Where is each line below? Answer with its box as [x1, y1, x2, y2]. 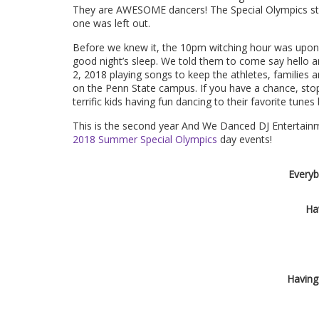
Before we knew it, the [73, 40, 180, 54]
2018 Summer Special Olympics [73, 132, 217, 146]
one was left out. [73, 16, 150, 30]
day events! [217, 132, 272, 146]
